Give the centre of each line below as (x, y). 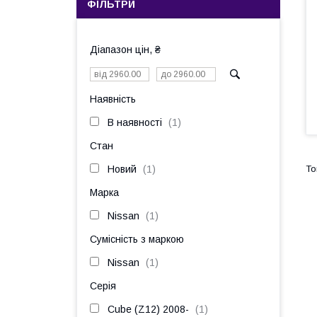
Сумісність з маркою (137, 239)
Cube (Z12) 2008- (148, 309)
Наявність (113, 99)
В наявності (135, 122)
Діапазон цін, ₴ (125, 50)
